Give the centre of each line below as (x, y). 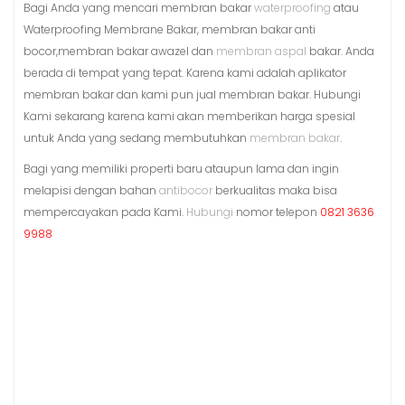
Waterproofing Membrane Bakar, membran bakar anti (170, 29)
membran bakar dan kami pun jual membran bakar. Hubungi (192, 94)
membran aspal (261, 51)
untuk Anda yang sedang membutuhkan (137, 137)
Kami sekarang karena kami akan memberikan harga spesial (189, 116)
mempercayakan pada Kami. (105, 212)
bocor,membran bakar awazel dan (120, 51)
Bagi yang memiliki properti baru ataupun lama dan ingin (181, 168)
